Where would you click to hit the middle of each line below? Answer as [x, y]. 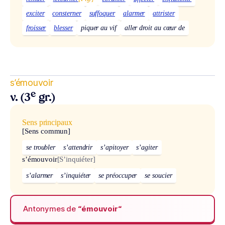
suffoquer [102, 13]
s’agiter [147, 147]
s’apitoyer [115, 147]
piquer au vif [98, 28]
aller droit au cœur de [155, 28]
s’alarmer [40, 175]
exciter [35, 13]
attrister [164, 13]
